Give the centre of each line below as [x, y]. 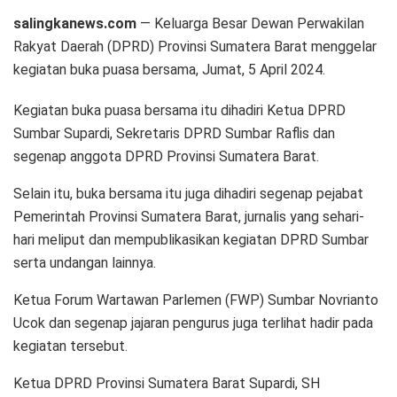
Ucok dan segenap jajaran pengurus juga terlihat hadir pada [193, 323]
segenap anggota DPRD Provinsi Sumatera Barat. [166, 156]
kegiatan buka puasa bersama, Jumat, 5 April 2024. [169, 69]
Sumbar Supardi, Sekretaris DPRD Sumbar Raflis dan [174, 133]
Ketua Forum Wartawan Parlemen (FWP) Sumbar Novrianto [196, 300]
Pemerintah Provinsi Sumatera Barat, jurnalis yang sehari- [189, 216]
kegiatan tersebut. [70, 346]
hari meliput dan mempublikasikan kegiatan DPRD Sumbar [191, 239]
